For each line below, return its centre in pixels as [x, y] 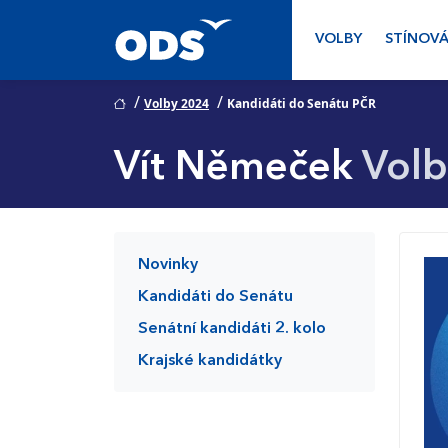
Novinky [168, 265]
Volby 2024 [176, 103]
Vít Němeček [233, 169]
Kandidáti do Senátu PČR [301, 103]
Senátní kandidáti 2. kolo [232, 329]
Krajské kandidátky [210, 361]
